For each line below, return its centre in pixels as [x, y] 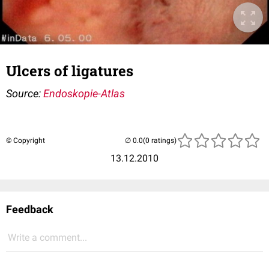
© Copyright [26, 141]
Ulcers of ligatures [70, 71]
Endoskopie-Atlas [84, 94]
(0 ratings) [160, 141]
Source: [25, 94]
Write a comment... [47, 238]
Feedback [30, 210]
